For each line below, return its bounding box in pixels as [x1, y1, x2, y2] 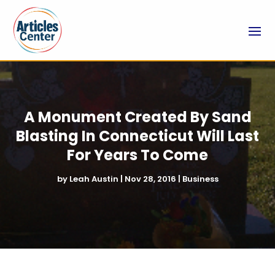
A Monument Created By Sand [23, 106, 252, 127]
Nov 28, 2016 [124, 172, 176, 185]
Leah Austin [69, 172, 118, 185]
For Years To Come [67, 144, 208, 165]
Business [182, 172, 219, 185]
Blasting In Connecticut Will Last [16, 125, 259, 146]
